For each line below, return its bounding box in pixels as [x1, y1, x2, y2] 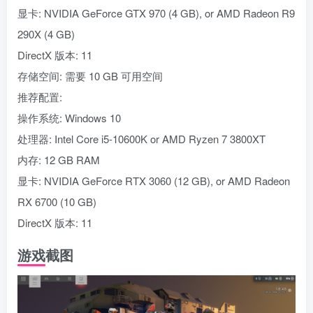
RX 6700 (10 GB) [17, 194, 96, 210]
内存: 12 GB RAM [17, 152, 100, 168]
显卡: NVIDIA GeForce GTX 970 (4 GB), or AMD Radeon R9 [17, 6, 295, 21]
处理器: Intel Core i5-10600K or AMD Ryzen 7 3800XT [17, 131, 265, 147]
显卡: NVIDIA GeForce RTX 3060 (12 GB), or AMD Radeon [17, 173, 290, 189]
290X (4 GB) [17, 27, 75, 42]
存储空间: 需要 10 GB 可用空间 [17, 68, 163, 84]
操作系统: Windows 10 [17, 110, 121, 126]
